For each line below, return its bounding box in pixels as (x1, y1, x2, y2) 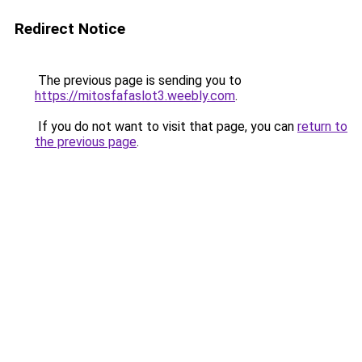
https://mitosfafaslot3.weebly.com (35, 88, 235, 103)
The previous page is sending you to (35, 73, 242, 88)
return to (297, 119, 347, 134)
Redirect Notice (15, 19, 125, 38)
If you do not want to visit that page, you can (35, 119, 297, 134)
